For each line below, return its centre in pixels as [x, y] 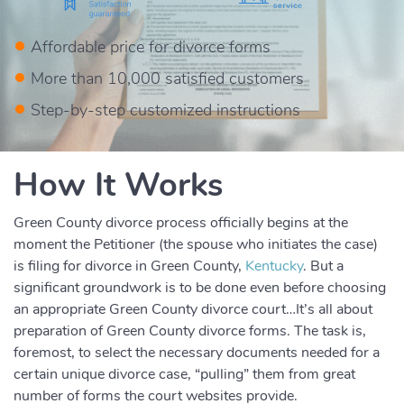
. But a [323, 266]
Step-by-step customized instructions [163, 110]
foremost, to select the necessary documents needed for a [197, 353]
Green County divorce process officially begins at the [181, 223]
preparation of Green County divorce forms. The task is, [190, 331]
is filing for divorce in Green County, [129, 266]
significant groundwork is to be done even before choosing [200, 288]
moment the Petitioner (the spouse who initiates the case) [196, 244]
